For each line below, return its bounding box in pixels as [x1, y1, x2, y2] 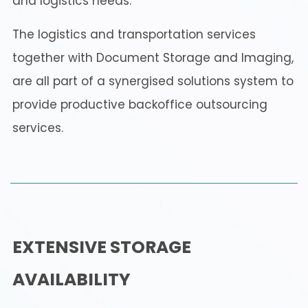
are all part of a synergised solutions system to [12, 73, 294, 90]
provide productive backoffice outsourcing [12, 96, 267, 113]
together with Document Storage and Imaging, [12, 49, 294, 67]
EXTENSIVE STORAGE [12, 235, 191, 260]
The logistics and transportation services [12, 26, 256, 43]
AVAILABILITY [12, 267, 131, 292]
